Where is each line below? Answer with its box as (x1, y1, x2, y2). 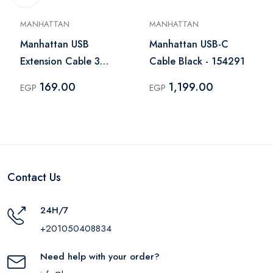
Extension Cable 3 (20, 54, 100, 68)
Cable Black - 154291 (149, 54, 245, 68)
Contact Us (7, 169, 61, 185)
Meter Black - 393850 (20, 71, 117, 85)
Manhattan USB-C (149, 37, 229, 51)
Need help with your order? (40, 249, 160, 263)
